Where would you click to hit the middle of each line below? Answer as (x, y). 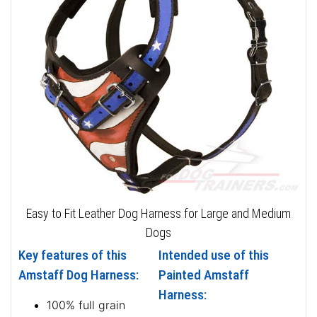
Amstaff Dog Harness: (79, 275)
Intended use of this (214, 255)
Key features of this (73, 255)
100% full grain (86, 305)
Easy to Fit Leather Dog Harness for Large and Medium (158, 213)
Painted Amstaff (204, 275)
